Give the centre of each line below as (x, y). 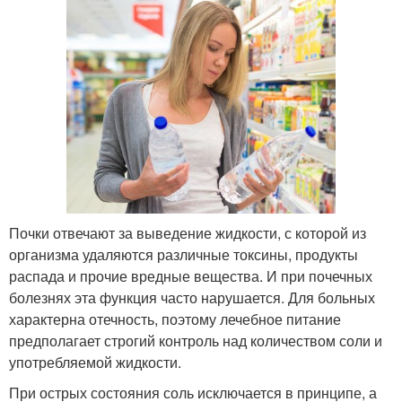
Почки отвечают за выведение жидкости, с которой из (188, 233)
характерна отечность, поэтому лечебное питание (175, 319)
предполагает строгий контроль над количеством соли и (196, 341)
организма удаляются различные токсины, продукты (184, 255)
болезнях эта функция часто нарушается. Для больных (192, 298)
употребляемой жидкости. (95, 363)
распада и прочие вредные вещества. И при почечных (191, 276)
